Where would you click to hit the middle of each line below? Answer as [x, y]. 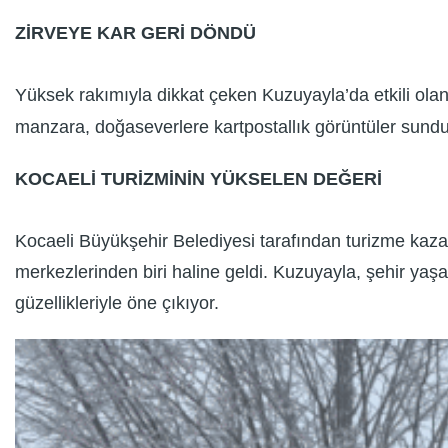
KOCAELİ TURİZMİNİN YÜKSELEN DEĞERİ [198, 178]
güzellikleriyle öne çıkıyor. [117, 303]
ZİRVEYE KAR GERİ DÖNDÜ [135, 33]
